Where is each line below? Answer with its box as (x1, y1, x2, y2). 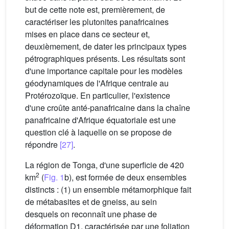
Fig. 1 (44, 171, 64, 183)
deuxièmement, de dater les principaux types (25, 40, 187, 52)
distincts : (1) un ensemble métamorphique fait (25, 183, 191, 195)
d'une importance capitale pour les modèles (25, 64, 182, 77)
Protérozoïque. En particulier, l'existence (25, 89, 170, 101)
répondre (25, 138, 60, 150)
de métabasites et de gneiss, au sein (25, 195, 157, 208)
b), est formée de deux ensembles (64, 171, 187, 183)
